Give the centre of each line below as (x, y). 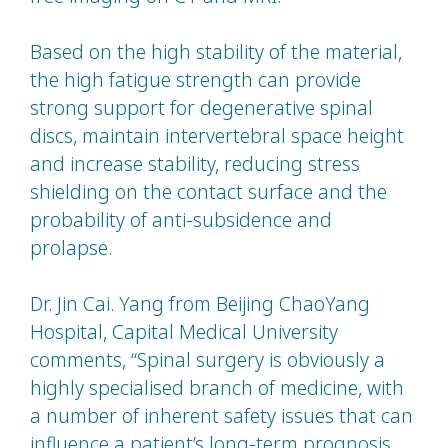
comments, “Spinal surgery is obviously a (207, 360)
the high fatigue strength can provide (195, 80)
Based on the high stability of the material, (216, 52)
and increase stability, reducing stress (195, 164)
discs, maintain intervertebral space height (217, 136)
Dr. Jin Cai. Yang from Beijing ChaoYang (200, 304)
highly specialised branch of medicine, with (217, 388)
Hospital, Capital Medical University (184, 332)
